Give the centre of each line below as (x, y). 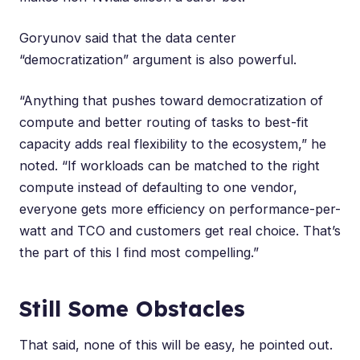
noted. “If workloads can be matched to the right (170, 165)
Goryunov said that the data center (128, 37)
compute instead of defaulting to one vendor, (158, 187)
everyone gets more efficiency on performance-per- (180, 209)
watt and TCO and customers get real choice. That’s (180, 230)
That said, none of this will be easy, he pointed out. (176, 344)
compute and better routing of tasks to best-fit (164, 122)
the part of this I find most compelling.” (139, 252)
